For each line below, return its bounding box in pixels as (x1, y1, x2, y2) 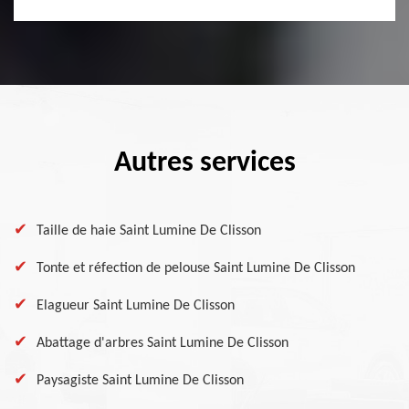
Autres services (113, 149, 296, 178)
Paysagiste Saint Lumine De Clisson (37, 373, 244, 388)
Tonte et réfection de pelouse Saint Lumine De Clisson (37, 261, 355, 276)
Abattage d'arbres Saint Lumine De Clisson (37, 336, 288, 351)
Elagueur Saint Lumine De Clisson (37, 299, 235, 313)
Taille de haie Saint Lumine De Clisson (37, 224, 261, 238)
